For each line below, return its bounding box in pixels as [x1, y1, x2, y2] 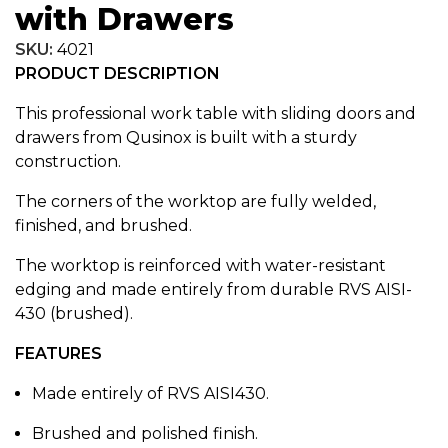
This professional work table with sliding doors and [15, 103, 416, 123]
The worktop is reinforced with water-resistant [15, 255, 386, 275]
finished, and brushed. [15, 215, 192, 235]
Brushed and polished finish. [32, 423, 258, 443]
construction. [15, 151, 121, 171]
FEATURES [15, 343, 102, 363]
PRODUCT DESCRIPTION [15, 63, 220, 83]
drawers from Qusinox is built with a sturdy [15, 127, 357, 147]
